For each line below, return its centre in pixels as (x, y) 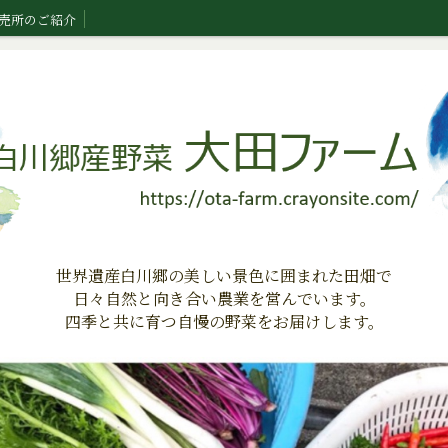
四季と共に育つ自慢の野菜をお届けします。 (224, 321)
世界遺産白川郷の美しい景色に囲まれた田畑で (224, 275)
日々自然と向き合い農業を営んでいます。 (224, 298)
